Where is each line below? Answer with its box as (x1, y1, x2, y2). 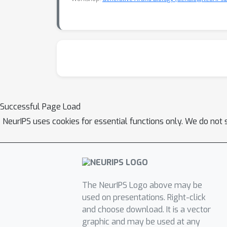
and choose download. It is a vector (82, 204, 211, 215)
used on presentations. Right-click (82, 192, 206, 203)
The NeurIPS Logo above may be (82, 180, 202, 191)
